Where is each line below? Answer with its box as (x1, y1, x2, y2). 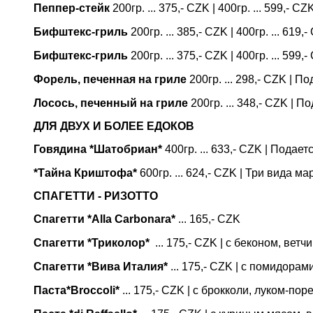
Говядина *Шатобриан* (34, 143, 162, 155)
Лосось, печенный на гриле (34, 97, 188, 109)
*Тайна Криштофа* (34, 167, 137, 179)
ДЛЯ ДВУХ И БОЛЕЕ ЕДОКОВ (34, 120, 194, 132)
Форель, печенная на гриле (34, 73, 187, 85)
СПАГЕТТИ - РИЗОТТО (34, 190, 158, 202)
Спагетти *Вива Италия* (34, 261, 168, 272)
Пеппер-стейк (34, 2, 110, 14)
